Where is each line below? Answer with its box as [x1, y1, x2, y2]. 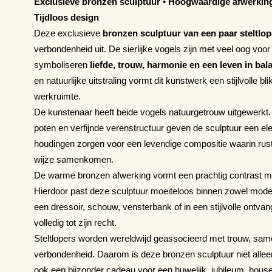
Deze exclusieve [34, 27, 103, 38]
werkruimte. [34, 90, 81, 101]
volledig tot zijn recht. [34, 217, 117, 228]
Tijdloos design [34, 12, 99, 22]
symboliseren [34, 59, 90, 70]
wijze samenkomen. [34, 154, 114, 165]
